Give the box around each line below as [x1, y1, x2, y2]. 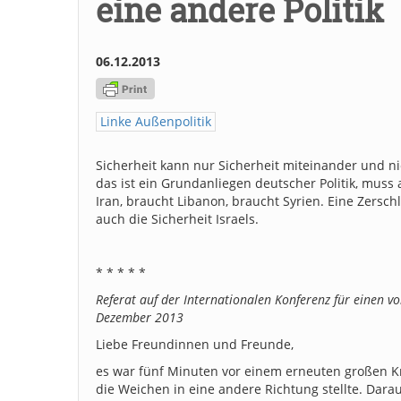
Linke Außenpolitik [100, 112, 212, 130]
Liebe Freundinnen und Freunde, [96, 335, 294, 353]
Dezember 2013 [96, 308, 183, 326]
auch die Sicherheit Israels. [96, 209, 259, 227]
